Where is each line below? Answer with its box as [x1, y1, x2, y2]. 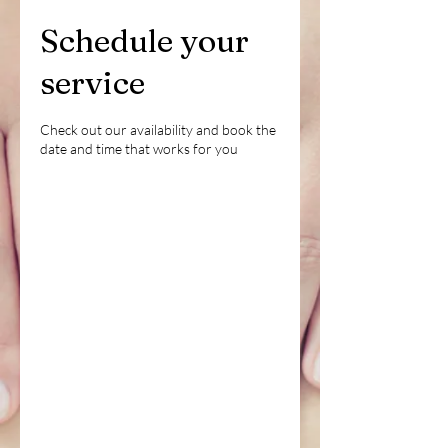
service [40, 63, 145, 102]
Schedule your [40, 21, 249, 60]
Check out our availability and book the [40, 121, 276, 138]
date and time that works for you [40, 140, 238, 157]
